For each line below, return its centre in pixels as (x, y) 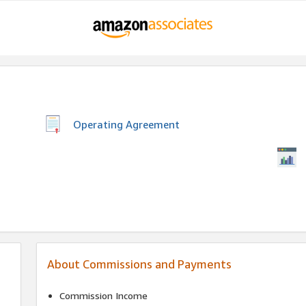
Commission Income (104, 295)
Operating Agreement (126, 124)
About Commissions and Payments (140, 264)
